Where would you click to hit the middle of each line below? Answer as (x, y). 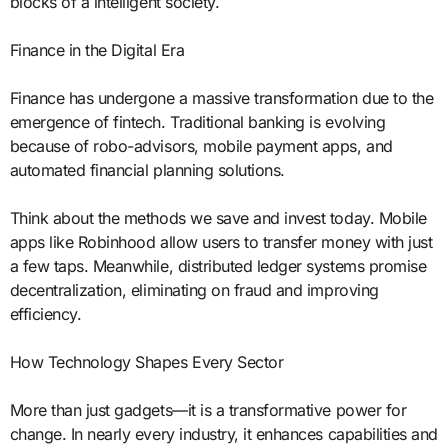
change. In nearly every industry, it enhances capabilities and (223, 433)
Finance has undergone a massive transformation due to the (221, 97)
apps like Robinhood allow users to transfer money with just (221, 241)
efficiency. (45, 313)
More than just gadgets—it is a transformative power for (208, 409)
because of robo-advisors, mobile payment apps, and (201, 145)
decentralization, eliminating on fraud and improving (194, 289)
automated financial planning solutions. (147, 169)
